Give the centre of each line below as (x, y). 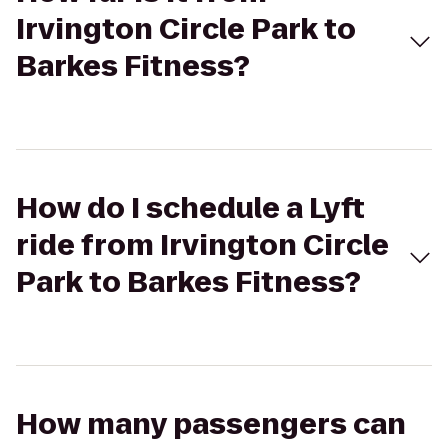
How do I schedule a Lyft (190, 208)
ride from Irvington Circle (202, 245)
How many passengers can (211, 424)
